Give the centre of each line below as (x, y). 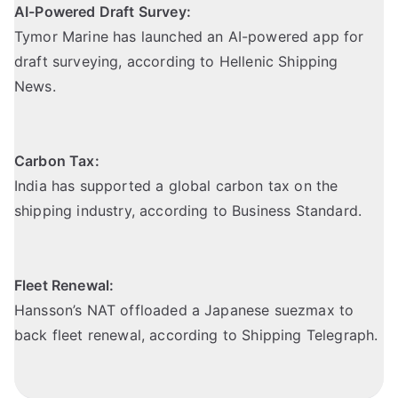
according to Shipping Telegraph (262, 335)
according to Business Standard (249, 211)
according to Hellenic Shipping (232, 62)
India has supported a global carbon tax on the (176, 186)
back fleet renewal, (82, 335)
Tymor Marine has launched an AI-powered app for (189, 37)
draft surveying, (71, 62)
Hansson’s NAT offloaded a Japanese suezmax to (184, 310)
